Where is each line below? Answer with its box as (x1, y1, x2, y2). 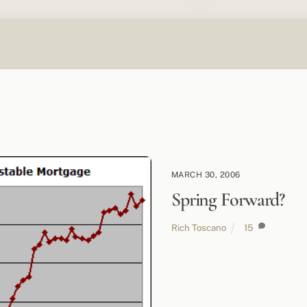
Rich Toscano (171, 222, 226, 234)
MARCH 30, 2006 (171, 170, 241, 180)
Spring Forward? (171, 188, 285, 212)
